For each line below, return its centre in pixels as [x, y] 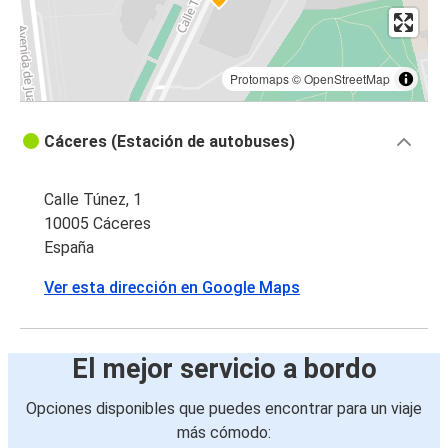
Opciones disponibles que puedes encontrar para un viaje [224, 409]
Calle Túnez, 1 [93, 200]
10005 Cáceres [97, 224]
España [69, 248]
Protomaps [259, 79]
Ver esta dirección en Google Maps [172, 288]
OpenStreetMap [347, 79]
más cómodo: [224, 433]
